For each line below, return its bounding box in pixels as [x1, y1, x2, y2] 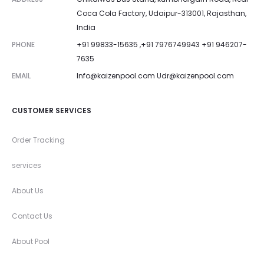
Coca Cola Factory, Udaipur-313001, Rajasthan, [77, 8, 246, 18]
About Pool [12, 236, 49, 246]
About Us [12, 186, 44, 196]
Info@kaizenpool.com [77, 71, 155, 81]
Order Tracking [12, 135, 65, 145]
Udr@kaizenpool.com [157, 71, 234, 81]
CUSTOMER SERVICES [12, 105, 91, 115]
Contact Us [12, 211, 52, 221]
